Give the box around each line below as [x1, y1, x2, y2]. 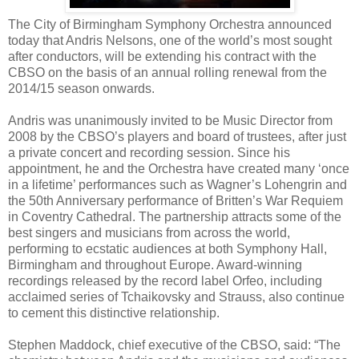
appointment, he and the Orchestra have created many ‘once [8, 161, 349, 175]
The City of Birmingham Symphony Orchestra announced [8, 17, 332, 31]
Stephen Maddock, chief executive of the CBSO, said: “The [8, 337, 341, 352]
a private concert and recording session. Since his [8, 145, 290, 159]
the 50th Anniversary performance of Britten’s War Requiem [8, 193, 343, 208]
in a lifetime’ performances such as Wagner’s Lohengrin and [8, 177, 347, 192]
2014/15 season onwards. [8, 81, 155, 95]
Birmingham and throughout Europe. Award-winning [8, 257, 302, 272]
